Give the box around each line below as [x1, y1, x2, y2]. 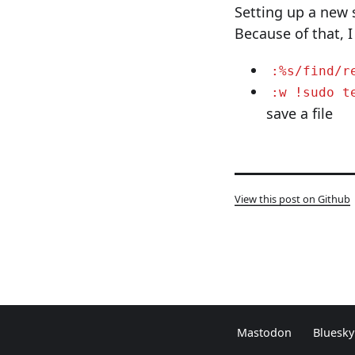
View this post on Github [235, 191, 350, 206]
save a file [266, 103, 333, 123]
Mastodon [237, 324, 292, 340]
